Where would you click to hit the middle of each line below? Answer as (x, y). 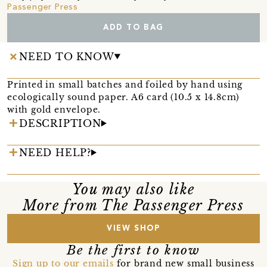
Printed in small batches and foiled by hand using (125, 84)
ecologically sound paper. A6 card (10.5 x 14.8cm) (124, 97)
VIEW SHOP (133, 228)
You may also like (133, 189)
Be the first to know (133, 250)
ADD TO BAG (133, 27)
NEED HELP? (55, 152)
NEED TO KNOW (67, 56)
